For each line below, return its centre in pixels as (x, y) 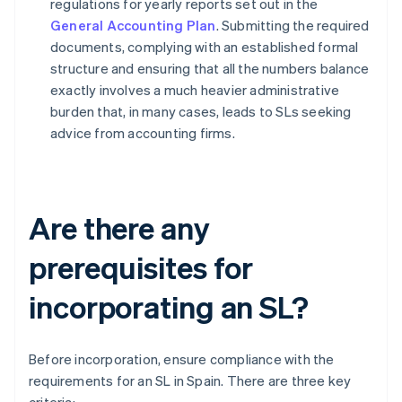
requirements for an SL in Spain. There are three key (190, 381)
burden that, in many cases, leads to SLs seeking (201, 112)
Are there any (119, 228)
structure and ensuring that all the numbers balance (210, 69)
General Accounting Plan (133, 26)
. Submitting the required (293, 26)
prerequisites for (141, 267)
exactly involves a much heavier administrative (195, 90)
